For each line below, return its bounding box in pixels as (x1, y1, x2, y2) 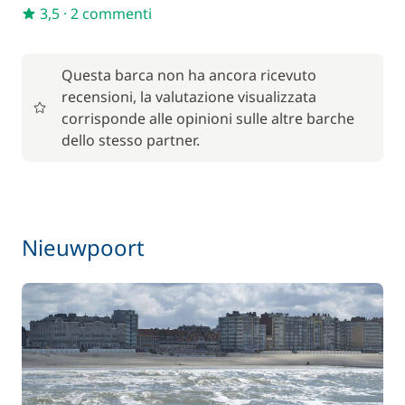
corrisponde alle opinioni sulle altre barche (61, 108, 354, 128)
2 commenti (71, 4, 152, 24)
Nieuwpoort (22, 232, 145, 262)
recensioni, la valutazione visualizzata (61, 87, 316, 107)
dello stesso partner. (61, 130, 200, 150)
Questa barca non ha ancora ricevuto (61, 65, 316, 85)
